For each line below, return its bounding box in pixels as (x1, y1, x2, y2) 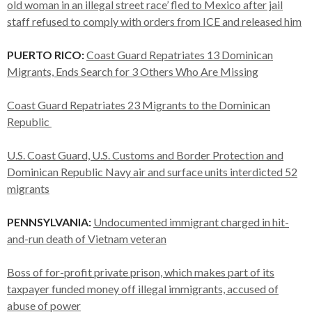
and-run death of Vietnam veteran (7, 231, 166, 245)
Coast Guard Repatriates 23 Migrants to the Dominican (7, 97, 270, 111)
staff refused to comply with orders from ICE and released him (7, 14, 302, 28)
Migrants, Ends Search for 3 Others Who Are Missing (7, 64, 258, 78)
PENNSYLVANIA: (7, 214, 93, 228)
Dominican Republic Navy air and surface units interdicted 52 (7, 164, 297, 178)
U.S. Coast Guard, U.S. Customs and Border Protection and (7, 148, 283, 162)
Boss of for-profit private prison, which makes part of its (7, 265, 274, 279)
